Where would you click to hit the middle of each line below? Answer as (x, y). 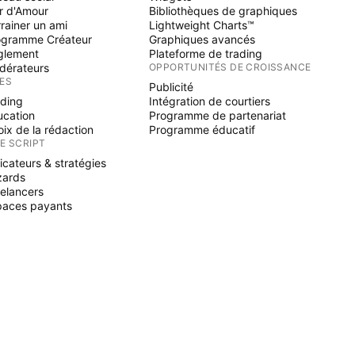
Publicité (171, 87)
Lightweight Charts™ (202, 25)
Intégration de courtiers (210, 101)
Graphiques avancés (202, 39)
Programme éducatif (202, 130)
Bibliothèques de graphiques (223, 11)
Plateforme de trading (206, 53)
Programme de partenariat (218, 115)
